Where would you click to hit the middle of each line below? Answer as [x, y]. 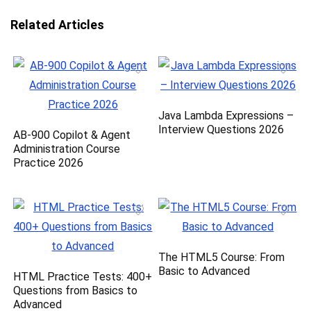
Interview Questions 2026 [221, 130]
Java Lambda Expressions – [226, 116]
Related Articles [57, 25]
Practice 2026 [49, 163]
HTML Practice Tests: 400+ [83, 277]
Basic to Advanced [204, 271]
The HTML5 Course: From [222, 258]
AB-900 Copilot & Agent [72, 135]
